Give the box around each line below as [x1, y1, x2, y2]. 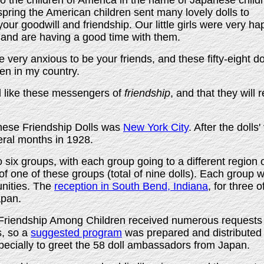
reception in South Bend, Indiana [54, 180, 208, 192]
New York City [123, 121, 189, 133]
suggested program [31, 227, 122, 239]
